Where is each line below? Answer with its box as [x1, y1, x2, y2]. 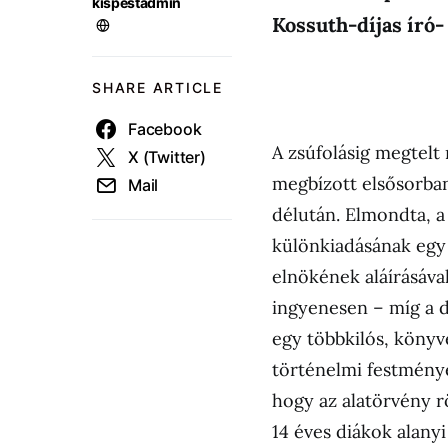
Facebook [128, 119, 202, 139]
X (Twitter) [128, 147, 206, 167]
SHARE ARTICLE [92, 79, 223, 96]
